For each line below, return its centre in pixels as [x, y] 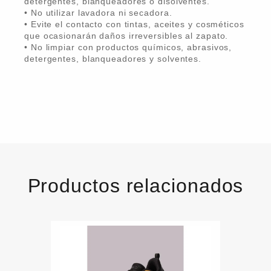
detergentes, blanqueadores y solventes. [113, 59]
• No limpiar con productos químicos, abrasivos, [128, 47]
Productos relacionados [135, 186]
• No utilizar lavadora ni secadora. [100, 13]
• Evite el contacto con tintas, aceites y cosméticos [134, 24]
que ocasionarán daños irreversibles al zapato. [128, 36]
